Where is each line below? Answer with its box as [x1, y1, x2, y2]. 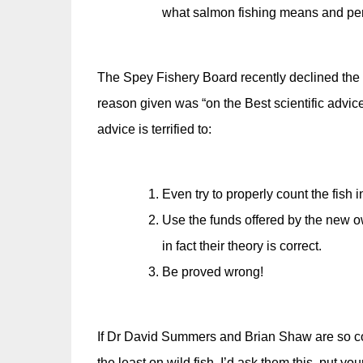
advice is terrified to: [96, 122, 211, 136]
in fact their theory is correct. [161, 239, 322, 253]
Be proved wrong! [161, 265, 263, 279]
